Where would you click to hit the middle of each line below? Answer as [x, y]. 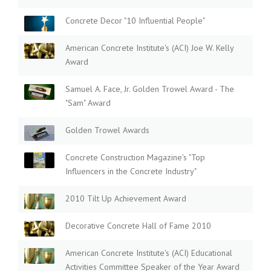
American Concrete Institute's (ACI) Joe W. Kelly [149, 48]
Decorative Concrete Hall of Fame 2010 [138, 226]
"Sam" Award [88, 103]
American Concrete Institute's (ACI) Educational [149, 253]
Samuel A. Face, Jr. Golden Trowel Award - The [150, 89]
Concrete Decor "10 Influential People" [135, 21]
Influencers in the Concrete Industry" [131, 171]
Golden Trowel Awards [107, 130]
